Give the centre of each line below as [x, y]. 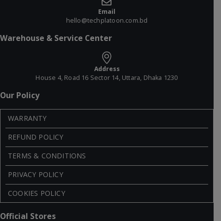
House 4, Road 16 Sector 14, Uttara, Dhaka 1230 [107, 78]
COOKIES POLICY [37, 193]
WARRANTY [27, 118]
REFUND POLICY [36, 137]
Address [107, 69]
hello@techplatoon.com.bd [107, 21]
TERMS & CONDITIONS [47, 156]
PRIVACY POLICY [36, 175]
